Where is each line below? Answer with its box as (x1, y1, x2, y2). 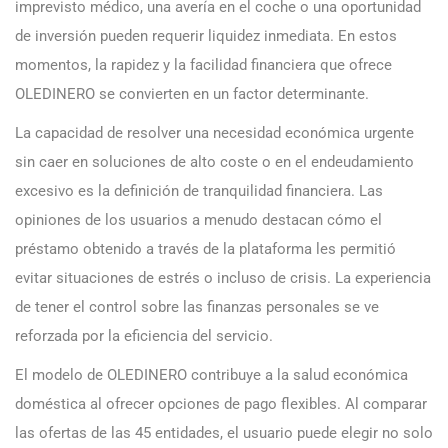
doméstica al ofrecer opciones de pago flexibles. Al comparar (15, 395, 427, 414)
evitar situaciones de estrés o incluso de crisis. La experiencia (15, 269, 431, 288)
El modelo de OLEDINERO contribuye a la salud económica (15, 366, 408, 385)
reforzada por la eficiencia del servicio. (15, 327, 273, 346)
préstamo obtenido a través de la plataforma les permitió (15, 240, 396, 259)
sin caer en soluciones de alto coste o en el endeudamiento (15, 153, 414, 172)
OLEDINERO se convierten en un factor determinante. (15, 85, 369, 104)
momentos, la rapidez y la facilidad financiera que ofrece (15, 56, 392, 75)
